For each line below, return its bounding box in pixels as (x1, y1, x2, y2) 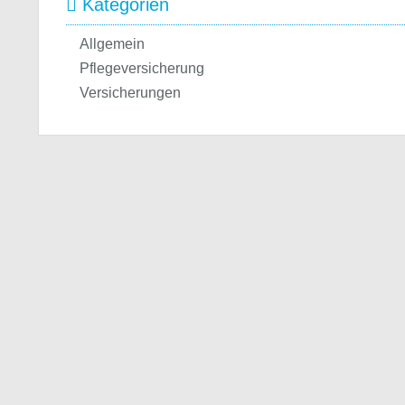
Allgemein (80, 36, 145, 52)
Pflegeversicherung (80, 61, 204, 76)
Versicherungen (80, 85, 181, 100)
